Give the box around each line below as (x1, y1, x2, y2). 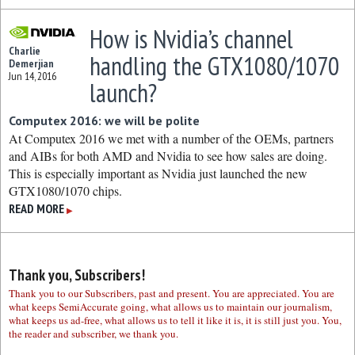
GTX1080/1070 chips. (9, 182, 122, 199)
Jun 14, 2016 (9, 69, 56, 83)
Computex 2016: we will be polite (9, 113, 200, 128)
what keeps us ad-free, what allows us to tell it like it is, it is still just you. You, (9, 313, 342, 327)
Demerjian (9, 56, 54, 71)
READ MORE (9, 200, 64, 216)
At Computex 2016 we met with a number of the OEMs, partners (9, 130, 334, 147)
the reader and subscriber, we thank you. (9, 326, 178, 341)
